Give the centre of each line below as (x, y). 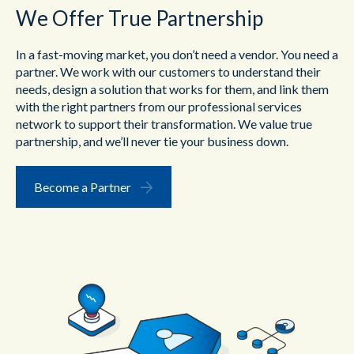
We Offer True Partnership (139, 19)
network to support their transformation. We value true (164, 124)
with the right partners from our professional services (159, 107)
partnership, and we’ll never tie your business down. (152, 141)
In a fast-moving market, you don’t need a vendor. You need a (177, 55)
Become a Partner (83, 186)
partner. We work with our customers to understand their (168, 72)
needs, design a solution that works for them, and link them (172, 89)
